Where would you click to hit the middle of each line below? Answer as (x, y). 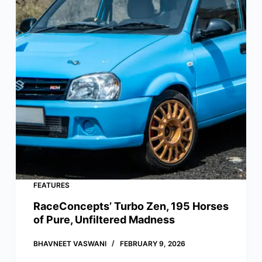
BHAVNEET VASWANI (70, 243)
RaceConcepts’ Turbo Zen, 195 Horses (131, 206)
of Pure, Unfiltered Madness (104, 219)
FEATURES (51, 185)
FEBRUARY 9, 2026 (152, 243)
